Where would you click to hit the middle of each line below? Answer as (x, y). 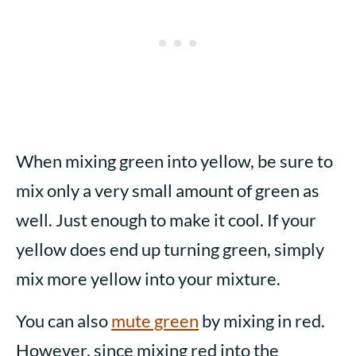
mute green (155, 321)
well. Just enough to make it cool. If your (166, 220)
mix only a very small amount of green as (168, 191)
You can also (64, 321)
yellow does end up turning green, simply (170, 250)
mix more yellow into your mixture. (148, 279)
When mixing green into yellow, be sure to (174, 161)
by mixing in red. (262, 321)
